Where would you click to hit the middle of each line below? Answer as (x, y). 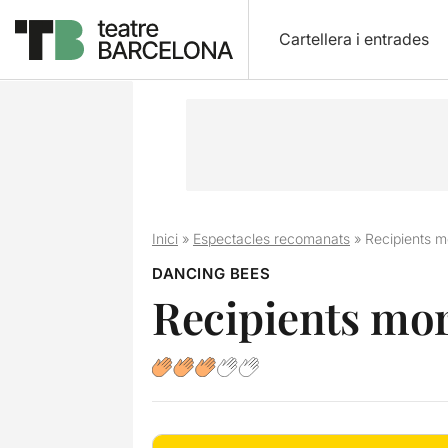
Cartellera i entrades (353, 39)
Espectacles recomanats (271, 238)
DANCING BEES (211, 273)
